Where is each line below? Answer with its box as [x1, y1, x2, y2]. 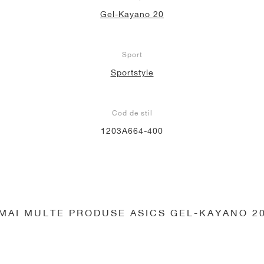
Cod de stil [111, 108, 153, 117]
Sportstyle [110, 67, 154, 77]
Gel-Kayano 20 [100, 9, 164, 19]
